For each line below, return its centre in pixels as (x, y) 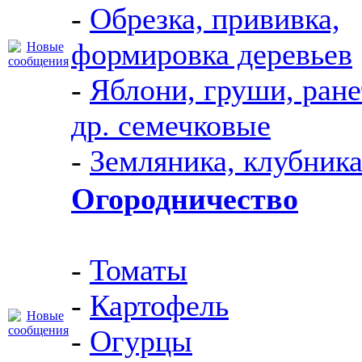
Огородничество (185, 199)
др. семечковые (171, 125)
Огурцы (141, 341)
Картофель (159, 305)
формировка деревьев (212, 54)
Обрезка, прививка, (215, 19)
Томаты (139, 270)
